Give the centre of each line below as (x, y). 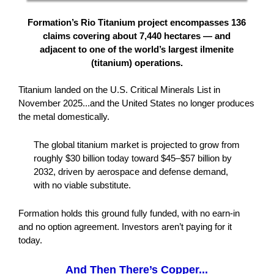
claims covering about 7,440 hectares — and (137, 36)
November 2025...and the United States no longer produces (136, 103)
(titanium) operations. (137, 63)
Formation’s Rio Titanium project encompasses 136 (137, 22)
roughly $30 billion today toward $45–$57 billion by (132, 158)
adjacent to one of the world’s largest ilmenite (137, 49)
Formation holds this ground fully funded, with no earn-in (129, 213)
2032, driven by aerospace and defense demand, (131, 172)
